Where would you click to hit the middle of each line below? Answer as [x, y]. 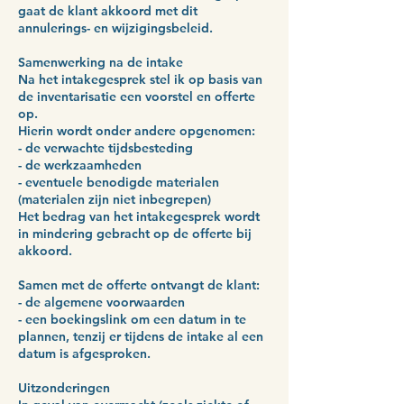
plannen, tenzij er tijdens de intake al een [141, 336]
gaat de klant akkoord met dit [108, 10]
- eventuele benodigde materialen [119, 182]
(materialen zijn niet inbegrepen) [115, 199]
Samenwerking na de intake [101, 62]
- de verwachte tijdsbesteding [106, 147]
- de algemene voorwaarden [101, 302]
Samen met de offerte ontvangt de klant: [139, 285]
